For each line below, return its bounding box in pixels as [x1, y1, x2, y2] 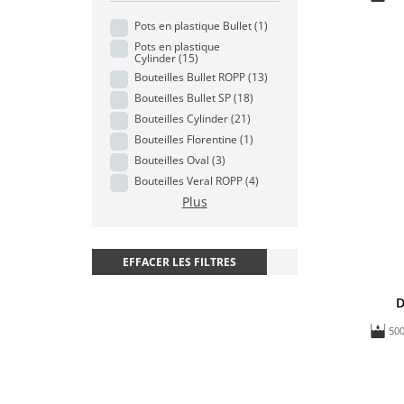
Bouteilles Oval [134, 152, 209, 168]
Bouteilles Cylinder [134, 111, 228, 126]
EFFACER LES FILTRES [123, 254, 236, 270]
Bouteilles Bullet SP [134, 90, 231, 106]
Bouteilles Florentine [134, 132, 237, 147]
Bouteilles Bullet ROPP [134, 69, 245, 85]
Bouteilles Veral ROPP [134, 173, 243, 188]
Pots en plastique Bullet [134, 18, 252, 33]
